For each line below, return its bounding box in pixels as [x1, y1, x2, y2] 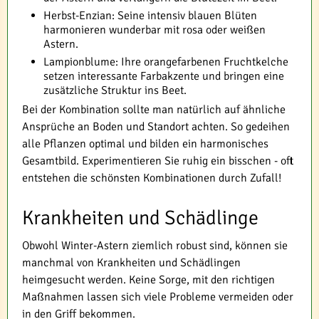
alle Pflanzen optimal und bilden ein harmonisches [22, 136, 268, 151]
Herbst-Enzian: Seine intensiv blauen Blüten [43, 8, 257, 23]
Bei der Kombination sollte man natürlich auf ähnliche [22, 102, 286, 117]
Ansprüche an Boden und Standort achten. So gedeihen [22, 119, 290, 134]
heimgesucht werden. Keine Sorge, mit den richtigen [22, 272, 275, 287]
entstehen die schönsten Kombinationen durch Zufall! [22, 170, 281, 185]
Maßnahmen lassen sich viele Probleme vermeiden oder [22, 289, 293, 304]
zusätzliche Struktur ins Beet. [43, 83, 187, 98]
